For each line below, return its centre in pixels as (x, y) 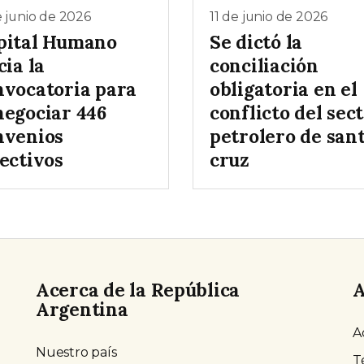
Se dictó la (256, 42)
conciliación (264, 66)
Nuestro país (76, 353)
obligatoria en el (284, 89)
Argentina (82, 310)
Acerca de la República (138, 290)
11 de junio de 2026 (269, 16)
